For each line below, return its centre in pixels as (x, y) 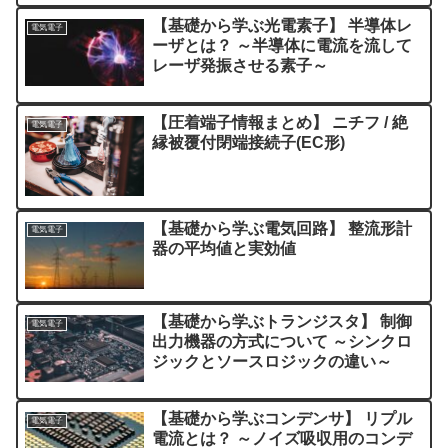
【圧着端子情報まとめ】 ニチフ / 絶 (280, 123)
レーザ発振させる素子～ (240, 65)
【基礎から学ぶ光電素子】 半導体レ (282, 25)
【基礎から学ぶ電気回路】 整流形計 (282, 228)
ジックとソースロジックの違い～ (272, 361)
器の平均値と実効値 (224, 248)
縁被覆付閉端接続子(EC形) (249, 143)
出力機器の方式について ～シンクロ (282, 341)
